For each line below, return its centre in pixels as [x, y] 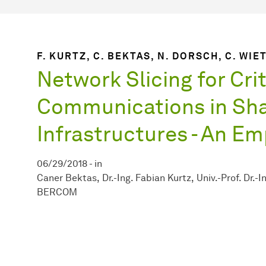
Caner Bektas [67, 178]
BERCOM [57, 192]
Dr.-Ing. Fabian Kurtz [147, 178]
